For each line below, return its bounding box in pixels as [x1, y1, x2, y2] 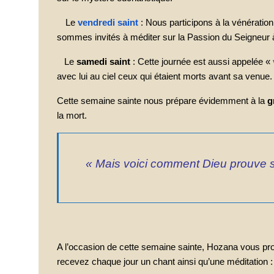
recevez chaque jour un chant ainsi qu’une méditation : [57, 257, 273, 267]
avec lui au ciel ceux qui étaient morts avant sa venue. [57, 72, 272, 81]
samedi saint [76, 57, 130, 67]
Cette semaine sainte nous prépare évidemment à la [57, 96, 267, 106]
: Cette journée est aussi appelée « [130, 57, 273, 67]
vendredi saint [78, 18, 138, 28]
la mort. [57, 111, 87, 120]
